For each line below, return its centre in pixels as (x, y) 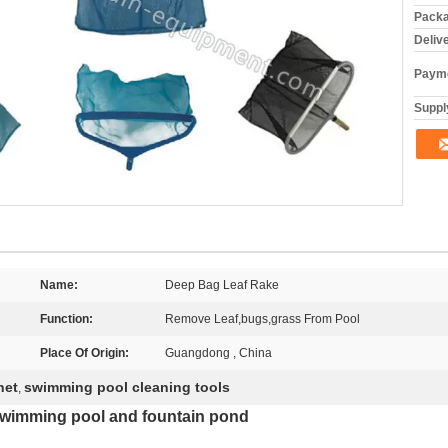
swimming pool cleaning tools (127, 387)
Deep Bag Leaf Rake (222, 285)
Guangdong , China (218, 353)
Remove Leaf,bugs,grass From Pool (262, 319)
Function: (66, 319)
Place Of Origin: (84, 353)
